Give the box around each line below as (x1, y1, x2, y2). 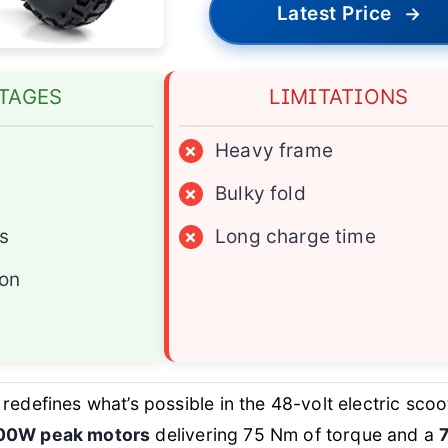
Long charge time (215, 225, 376, 249)
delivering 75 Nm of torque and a (150, 424, 440, 446)
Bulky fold (215, 182, 306, 206)
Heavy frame (215, 139, 333, 163)
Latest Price (276, 2, 392, 26)
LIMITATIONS (269, 84, 409, 110)
